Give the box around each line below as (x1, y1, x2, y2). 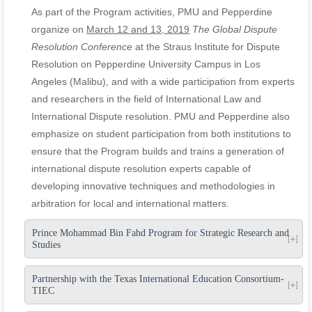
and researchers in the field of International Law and (31, 93, 262, 104)
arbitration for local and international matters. (31, 198, 230, 209)
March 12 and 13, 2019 (86, 24, 190, 35)
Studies (32, 239, 61, 250)
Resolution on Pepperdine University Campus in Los (31, 58, 261, 70)
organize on (31, 24, 87, 35)
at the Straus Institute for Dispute (132, 41, 281, 52)
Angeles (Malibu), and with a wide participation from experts (31, 76, 295, 87)
